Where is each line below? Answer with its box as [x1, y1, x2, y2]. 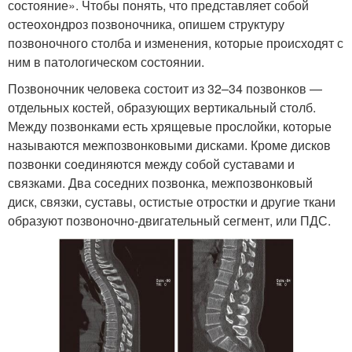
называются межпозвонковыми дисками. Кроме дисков [8, 136, 331, 155]
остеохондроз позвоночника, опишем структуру [8, 15, 284, 34]
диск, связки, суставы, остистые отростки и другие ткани [8, 192, 335, 211]
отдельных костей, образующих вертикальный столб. [8, 98, 316, 117]
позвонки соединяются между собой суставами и [8, 155, 295, 174]
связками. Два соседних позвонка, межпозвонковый [8, 174, 313, 192]
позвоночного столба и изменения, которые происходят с [8, 34, 343, 53]
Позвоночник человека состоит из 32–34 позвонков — [8, 79, 322, 98]
